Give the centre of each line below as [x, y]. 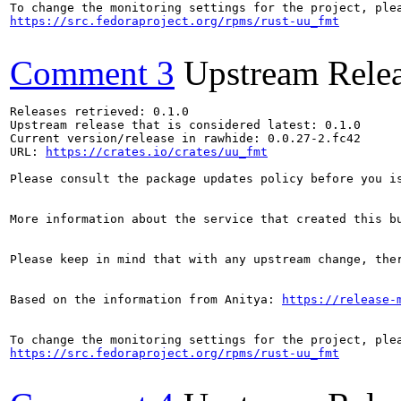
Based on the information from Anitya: [146, 299]
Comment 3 [92, 73]
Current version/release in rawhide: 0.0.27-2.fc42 [185, 138]
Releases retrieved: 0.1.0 [99, 111]
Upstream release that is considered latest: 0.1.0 [185, 124]
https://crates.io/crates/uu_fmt [157, 151]
